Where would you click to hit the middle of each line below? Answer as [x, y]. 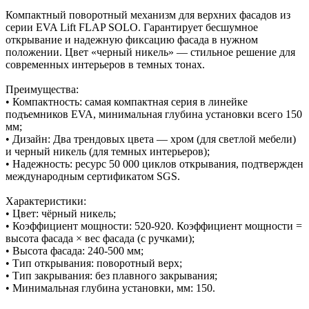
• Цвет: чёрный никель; [61, 213]
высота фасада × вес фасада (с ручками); [100, 238]
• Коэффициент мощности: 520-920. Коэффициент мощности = [154, 226]
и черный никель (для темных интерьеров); [108, 151]
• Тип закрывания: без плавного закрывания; [111, 275]
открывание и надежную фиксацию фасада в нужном [132, 39]
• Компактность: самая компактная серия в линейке [127, 101]
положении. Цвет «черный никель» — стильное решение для [150, 52]
